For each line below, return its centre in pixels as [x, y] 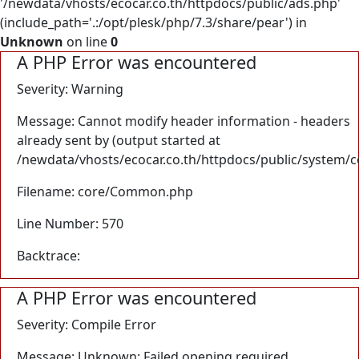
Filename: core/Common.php [105, 191]
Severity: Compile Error [87, 324]
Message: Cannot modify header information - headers [184, 121]
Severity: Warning [70, 89]
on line [87, 41]
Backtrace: [48, 255]
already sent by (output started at [119, 140]
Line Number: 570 [70, 223]
